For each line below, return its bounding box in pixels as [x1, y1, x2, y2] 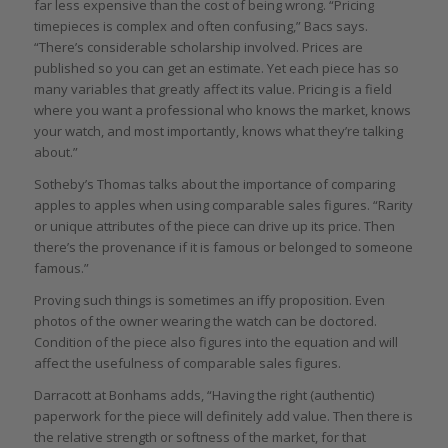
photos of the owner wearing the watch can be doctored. [33, 312, 377, 331]
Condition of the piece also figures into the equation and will [33, 333, 398, 352]
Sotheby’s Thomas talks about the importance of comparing [33, 175, 395, 194]
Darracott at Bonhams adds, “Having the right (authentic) [33, 386, 374, 405]
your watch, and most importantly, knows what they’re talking [33, 122, 403, 141]
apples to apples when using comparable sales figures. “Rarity [33, 196, 413, 215]
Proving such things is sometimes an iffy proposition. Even [33, 291, 385, 310]
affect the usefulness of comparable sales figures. [33, 354, 341, 373]
